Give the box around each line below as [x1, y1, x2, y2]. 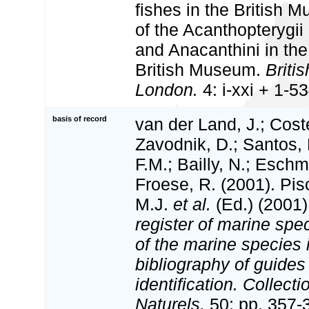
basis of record [52, 114, 107, 123]
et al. [173, 195, 211, 215]
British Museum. [135, 60, 266, 80]
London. [135, 80, 198, 100]
